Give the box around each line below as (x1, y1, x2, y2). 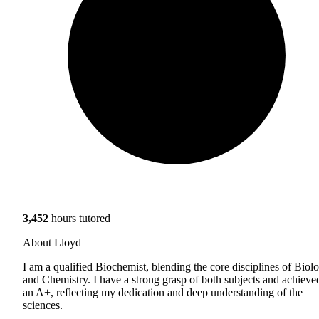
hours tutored (48, 211, 110, 224)
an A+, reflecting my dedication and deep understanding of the (23, 286, 303, 298)
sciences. (23, 298, 63, 311)
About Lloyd (23, 236, 81, 249)
